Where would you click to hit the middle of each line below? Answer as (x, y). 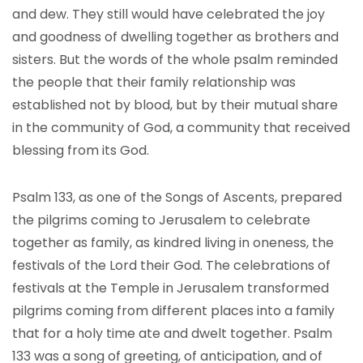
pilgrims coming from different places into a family (173, 311)
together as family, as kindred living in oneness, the (173, 243)
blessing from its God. (81, 150)
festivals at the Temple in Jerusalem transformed (171, 288)
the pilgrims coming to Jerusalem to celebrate (161, 220)
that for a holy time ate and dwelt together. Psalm (172, 333)
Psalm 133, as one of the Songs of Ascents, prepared (177, 197)
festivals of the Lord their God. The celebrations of (171, 265)
